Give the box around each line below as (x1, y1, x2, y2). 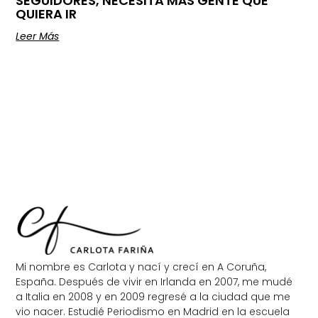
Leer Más (16, 28, 60, 43)
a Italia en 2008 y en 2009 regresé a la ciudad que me (16, 290, 291, 305)
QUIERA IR (16, 4, 77, 23)
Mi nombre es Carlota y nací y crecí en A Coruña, (16, 260, 267, 275)
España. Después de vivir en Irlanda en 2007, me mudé (16, 275, 293, 290)
